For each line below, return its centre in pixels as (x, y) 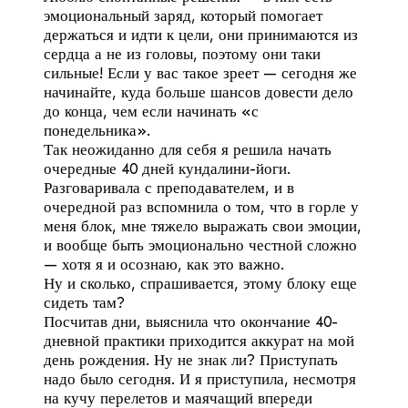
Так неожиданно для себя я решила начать (188, 149)
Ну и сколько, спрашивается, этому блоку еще (200, 283)
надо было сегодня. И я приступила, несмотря (200, 378)
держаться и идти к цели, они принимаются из (201, 34)
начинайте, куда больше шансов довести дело (199, 92)
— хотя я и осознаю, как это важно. (164, 264)
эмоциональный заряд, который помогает (183, 15)
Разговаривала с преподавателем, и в (169, 187)
